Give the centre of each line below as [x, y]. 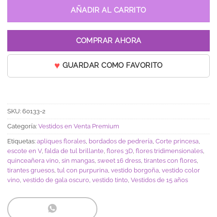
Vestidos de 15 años [159, 180]
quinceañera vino [33, 160]
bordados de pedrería [121, 141]
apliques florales [61, 141]
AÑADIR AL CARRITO [108, 10]
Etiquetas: [22, 141]
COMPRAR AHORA [108, 40]
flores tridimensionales [169, 151]
